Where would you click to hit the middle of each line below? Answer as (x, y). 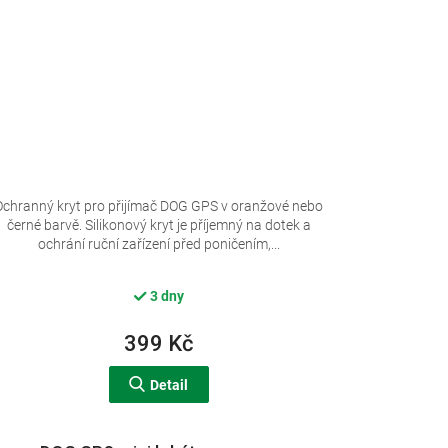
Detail (169, 385)
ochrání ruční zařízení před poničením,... (158, 244)
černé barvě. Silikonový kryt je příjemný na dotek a (158, 225)
